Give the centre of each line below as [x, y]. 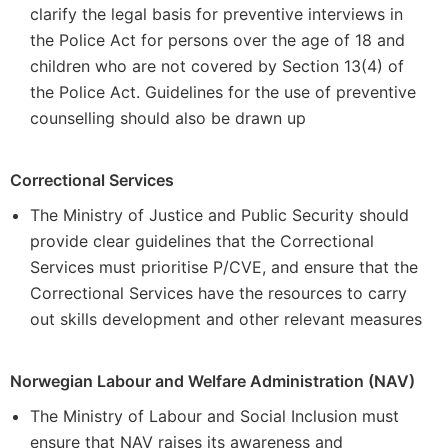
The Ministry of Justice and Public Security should [219, 215]
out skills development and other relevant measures [226, 319]
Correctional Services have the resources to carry [218, 293]
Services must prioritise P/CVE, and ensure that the [224, 267]
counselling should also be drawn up [168, 118]
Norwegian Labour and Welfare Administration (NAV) [212, 381]
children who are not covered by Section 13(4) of [217, 66]
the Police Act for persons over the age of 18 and [217, 40]
